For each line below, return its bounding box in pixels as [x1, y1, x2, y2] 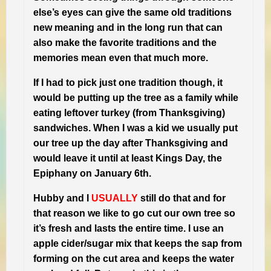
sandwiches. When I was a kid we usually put [33, 123, 238, 134]
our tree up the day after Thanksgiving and [33, 138, 228, 149]
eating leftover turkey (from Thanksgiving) [33, 108, 225, 119]
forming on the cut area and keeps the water [33, 253, 234, 264]
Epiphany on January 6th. [33, 168, 151, 179]
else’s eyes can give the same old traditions [33, 7, 232, 18]
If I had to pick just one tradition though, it [33, 77, 223, 88]
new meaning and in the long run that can [33, 22, 223, 33]
